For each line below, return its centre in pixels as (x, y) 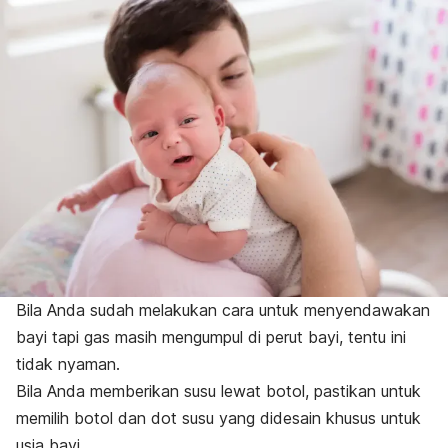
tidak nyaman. (68, 363)
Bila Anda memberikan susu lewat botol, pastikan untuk (218, 390)
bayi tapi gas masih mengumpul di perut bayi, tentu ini (211, 336)
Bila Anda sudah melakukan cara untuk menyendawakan (223, 309)
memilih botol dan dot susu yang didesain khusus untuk (218, 417)
